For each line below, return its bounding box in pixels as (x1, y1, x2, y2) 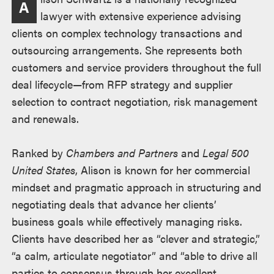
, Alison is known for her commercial (75, 161, 251, 177)
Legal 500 (202, 144, 250, 160)
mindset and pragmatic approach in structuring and (12, 179, 262, 194)
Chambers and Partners (66, 144, 179, 160)
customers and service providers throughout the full (12, 59, 262, 75)
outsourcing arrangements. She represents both (12, 42, 243, 57)
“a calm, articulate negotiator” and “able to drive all (12, 247, 258, 263)
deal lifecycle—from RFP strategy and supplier (12, 76, 233, 92)
